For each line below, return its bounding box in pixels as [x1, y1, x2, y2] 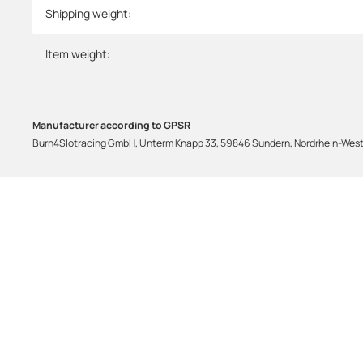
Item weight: [45, 45, 110, 62]
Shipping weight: [45, 5, 131, 21]
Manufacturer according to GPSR [32, 118, 190, 133]
